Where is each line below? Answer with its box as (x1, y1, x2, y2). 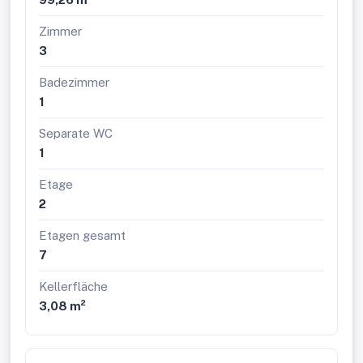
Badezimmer (39, 75, 109, 89)
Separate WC (39, 126, 113, 140)
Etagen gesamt (39, 228, 126, 242)
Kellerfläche (39, 280, 108, 293)
